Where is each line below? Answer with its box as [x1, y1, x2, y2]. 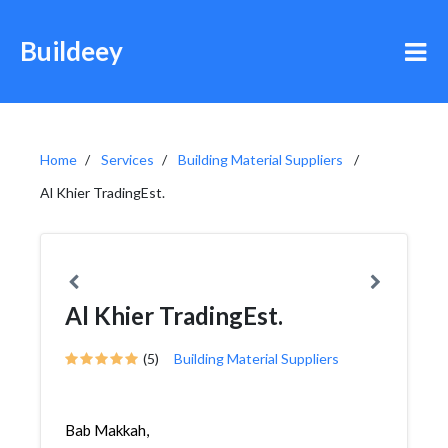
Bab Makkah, [65, 421, 149, 439]
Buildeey [20, 35, 123, 67]
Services [101, 151, 154, 168]
